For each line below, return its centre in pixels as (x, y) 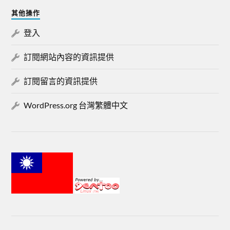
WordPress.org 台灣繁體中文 (76, 105)
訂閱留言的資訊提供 (61, 81)
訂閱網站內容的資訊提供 (69, 56)
